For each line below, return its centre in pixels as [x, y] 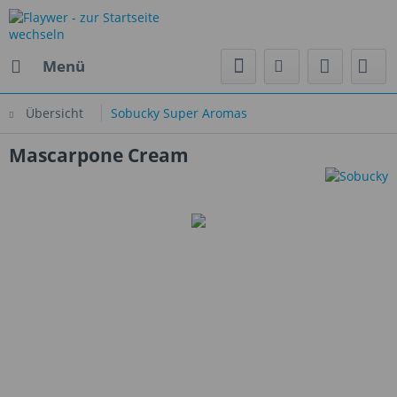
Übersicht [54, 113]
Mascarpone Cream [99, 155]
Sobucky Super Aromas [179, 113]
